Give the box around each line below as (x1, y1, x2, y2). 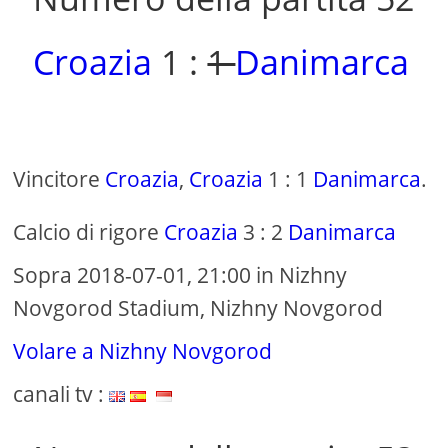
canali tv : (13, 380, 110, 409)
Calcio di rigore (13, 218, 165, 247)
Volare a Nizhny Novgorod (13, 337, 273, 366)
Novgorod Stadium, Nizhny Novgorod (13, 294, 384, 323)
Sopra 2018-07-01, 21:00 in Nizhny (13, 261, 348, 290)
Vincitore (13, 165, 106, 194)
